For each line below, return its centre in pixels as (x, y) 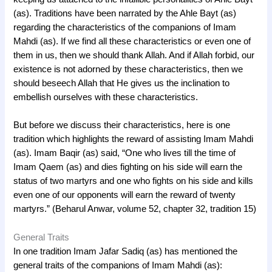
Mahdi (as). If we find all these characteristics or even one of (132, 41)
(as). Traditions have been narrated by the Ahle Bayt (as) (125, 13)
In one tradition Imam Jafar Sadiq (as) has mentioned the (126, 251)
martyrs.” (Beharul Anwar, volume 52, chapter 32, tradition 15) (135, 209)
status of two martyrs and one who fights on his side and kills (134, 181)
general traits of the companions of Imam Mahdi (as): (118, 265)
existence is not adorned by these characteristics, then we (128, 69)
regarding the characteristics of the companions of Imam (125, 27)
